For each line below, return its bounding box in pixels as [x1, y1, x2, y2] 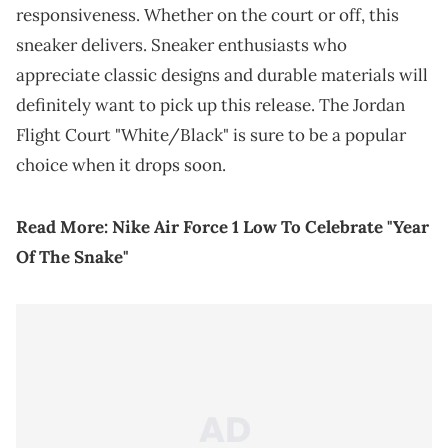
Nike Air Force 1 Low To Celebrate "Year [112, 215, 429, 238]
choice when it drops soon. [16, 153, 226, 176]
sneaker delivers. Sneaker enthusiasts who [16, 33, 347, 56]
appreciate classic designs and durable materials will [16, 63, 428, 86]
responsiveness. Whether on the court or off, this [16, 3, 399, 26]
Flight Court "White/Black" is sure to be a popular [16, 123, 406, 146]
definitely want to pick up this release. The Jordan [16, 93, 405, 116]
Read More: [16, 215, 112, 238]
